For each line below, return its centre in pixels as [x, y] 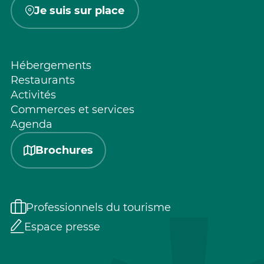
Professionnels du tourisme [98, 208]
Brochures [64, 151]
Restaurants [43, 80]
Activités [33, 95]
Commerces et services [72, 110]
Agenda [32, 125]
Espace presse [62, 227]
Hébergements [51, 66]
